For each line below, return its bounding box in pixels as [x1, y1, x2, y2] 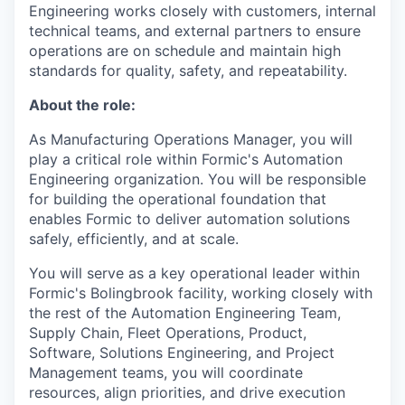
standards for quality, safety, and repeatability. [29, 61, 347, 80]
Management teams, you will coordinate [29, 363, 303, 381]
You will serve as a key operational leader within [29, 264, 360, 282]
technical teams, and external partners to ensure [29, 22, 361, 40]
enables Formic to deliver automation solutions [29, 210, 350, 228]
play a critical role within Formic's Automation [29, 150, 343, 168]
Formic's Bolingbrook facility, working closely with [29, 284, 372, 302]
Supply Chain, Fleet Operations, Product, [29, 324, 306, 342]
